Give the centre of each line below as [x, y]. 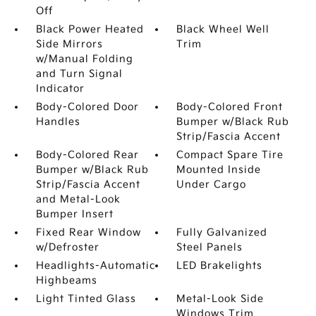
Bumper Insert [74, 214]
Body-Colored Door [87, 107]
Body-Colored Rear [87, 155]
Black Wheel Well [223, 29]
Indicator [60, 89]
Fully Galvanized [222, 232]
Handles [58, 122]
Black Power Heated [90, 29]
